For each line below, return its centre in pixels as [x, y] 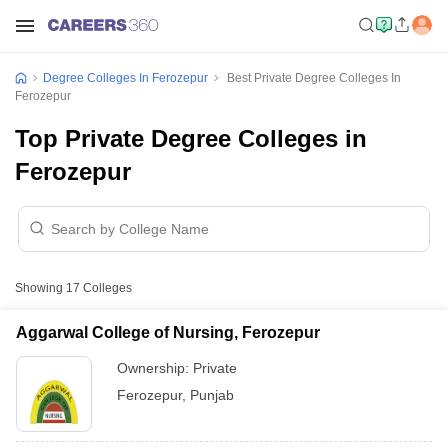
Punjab [212, 395]
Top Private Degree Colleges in [191, 138]
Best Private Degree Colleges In [312, 78]
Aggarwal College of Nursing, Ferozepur [168, 332]
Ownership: [155, 368]
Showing [40, 288]
